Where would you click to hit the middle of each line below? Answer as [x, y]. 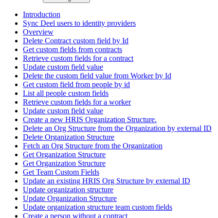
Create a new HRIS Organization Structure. [90, 119]
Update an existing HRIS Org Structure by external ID [107, 181]
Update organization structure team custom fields [98, 207]
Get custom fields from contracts [73, 49]
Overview [38, 32]
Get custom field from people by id [76, 84]
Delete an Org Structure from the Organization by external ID [117, 128]
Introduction [42, 14]
